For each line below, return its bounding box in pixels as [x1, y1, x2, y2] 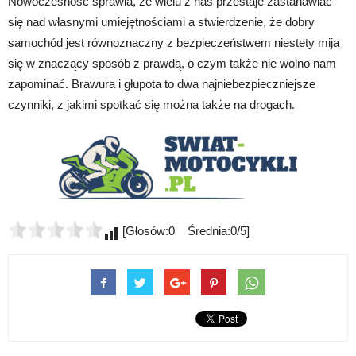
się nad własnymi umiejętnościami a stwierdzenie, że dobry [8, 14, 315, 29]
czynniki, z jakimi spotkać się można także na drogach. [8, 97, 295, 111]
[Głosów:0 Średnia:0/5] [119, 223, 250, 238]
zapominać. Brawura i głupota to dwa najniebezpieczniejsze [8, 76, 315, 91]
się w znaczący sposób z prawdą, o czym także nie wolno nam [8, 56, 336, 70]
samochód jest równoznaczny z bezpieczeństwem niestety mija [8, 35, 339, 49]
